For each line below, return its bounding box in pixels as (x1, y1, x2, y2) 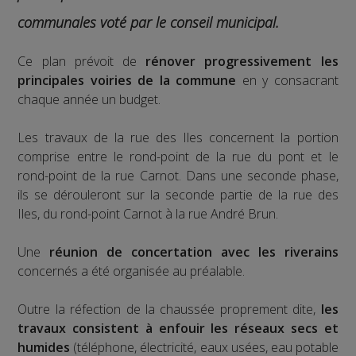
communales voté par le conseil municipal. (17, 12, 280, 32)
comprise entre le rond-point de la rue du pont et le (17, 147, 339, 165)
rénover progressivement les (145, 52, 339, 70)
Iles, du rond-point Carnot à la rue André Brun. (17, 204, 279, 222)
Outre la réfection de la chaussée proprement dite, (17, 300, 321, 318)
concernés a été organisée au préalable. (17, 261, 246, 280)
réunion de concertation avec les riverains (49, 242, 339, 261)
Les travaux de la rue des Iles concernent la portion (17, 128, 339, 146)
